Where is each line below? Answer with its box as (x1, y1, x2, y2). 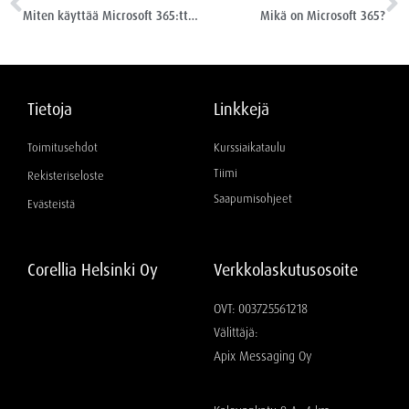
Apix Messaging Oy (214, 348, 312, 365)
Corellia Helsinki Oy (27, 259, 158, 282)
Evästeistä (27, 196, 75, 213)
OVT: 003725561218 (214, 300, 308, 318)
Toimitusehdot (27, 140, 98, 156)
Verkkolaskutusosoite (214, 259, 358, 282)
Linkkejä (214, 99, 269, 121)
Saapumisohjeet (214, 190, 292, 206)
